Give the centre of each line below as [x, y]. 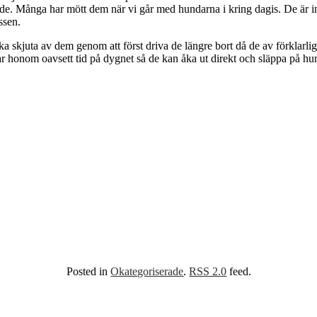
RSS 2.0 [208, 272]
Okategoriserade [147, 272]
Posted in [89, 272]
